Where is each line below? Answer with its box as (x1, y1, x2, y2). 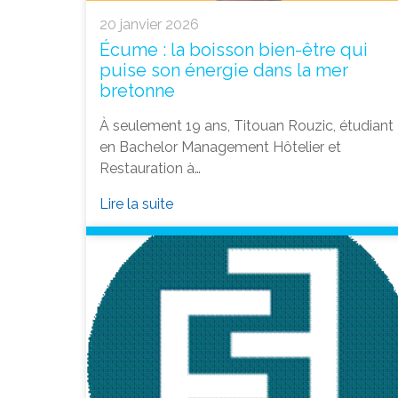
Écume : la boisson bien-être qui (99, 39, 368, 61)
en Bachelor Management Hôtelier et (99, 139, 341, 156)
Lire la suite (99, 195, 173, 213)
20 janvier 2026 (99, 16, 199, 34)
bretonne (99, 80, 175, 102)
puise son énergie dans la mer (99, 60, 348, 82)
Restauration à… (99, 160, 201, 178)
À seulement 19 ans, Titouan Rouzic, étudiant (99, 117, 394, 135)
